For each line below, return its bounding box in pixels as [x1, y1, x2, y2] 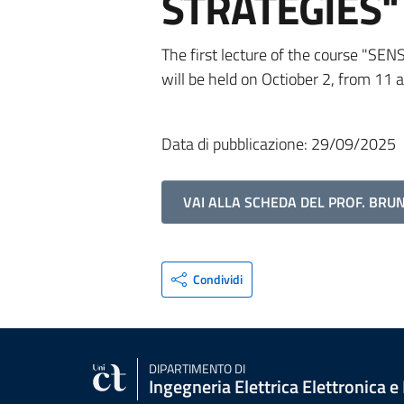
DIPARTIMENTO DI [149, 358, 245, 379]
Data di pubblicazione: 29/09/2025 [161, 132, 396, 156]
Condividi [193, 270, 243, 289]
